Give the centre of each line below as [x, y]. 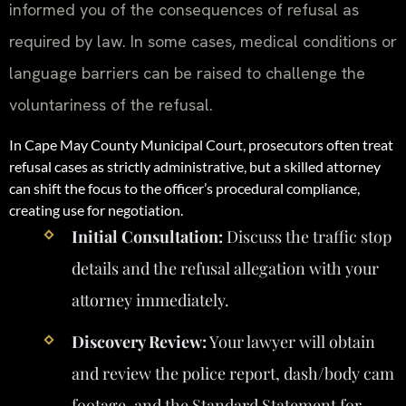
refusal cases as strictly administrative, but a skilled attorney [195, 166]
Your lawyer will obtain [290, 342]
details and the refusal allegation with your [225, 268]
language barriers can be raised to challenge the [187, 73]
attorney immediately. [150, 300]
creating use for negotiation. [96, 209]
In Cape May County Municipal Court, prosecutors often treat [201, 144]
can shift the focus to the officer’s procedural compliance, [184, 188]
